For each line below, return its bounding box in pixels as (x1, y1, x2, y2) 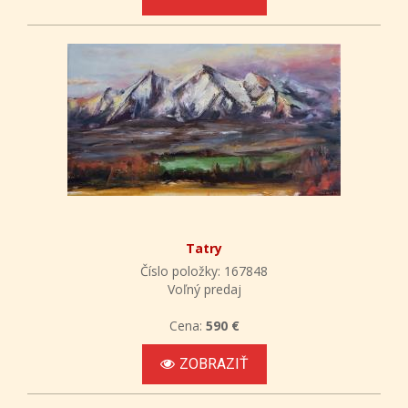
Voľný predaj (167, 280, 241, 298)
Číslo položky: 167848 (140, 261, 268, 280)
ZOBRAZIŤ (178, 354, 249, 372)
